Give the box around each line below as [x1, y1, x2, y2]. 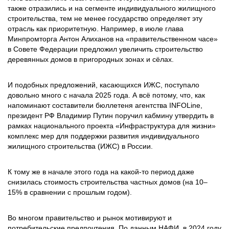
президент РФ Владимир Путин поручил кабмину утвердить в [8, 111, 214, 120]
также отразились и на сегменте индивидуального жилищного [8, 4, 216, 12]
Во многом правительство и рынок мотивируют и [8, 214, 172, 222]
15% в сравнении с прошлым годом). [8, 188, 134, 196]
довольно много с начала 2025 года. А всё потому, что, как [8, 91, 205, 99]
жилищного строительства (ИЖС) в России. [8, 142, 153, 150]
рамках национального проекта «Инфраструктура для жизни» [8, 122, 216, 130]
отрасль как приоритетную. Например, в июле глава [8, 25, 184, 33]
